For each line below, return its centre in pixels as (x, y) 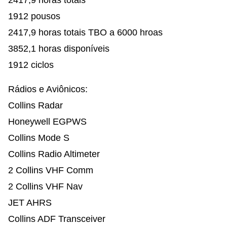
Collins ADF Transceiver (57, 219)
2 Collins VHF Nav (45, 186)
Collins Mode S (39, 138)
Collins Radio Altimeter (54, 154)
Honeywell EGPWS (47, 121)
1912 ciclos (31, 65)
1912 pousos (34, 16)
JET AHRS (30, 202)
